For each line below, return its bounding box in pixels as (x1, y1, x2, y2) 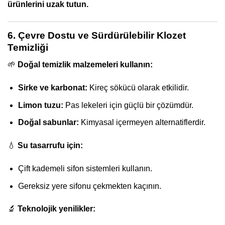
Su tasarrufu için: (18, 141, 83, 150)
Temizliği (8, 42, 48, 53)
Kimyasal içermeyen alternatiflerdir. (78, 118, 205, 127)
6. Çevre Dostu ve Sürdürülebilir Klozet (8, 30, 186, 41)
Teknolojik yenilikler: (18, 204, 95, 213)
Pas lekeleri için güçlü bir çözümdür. (63, 100, 193, 109)
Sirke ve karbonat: (18, 83, 87, 92)
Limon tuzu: (18, 100, 63, 109)
